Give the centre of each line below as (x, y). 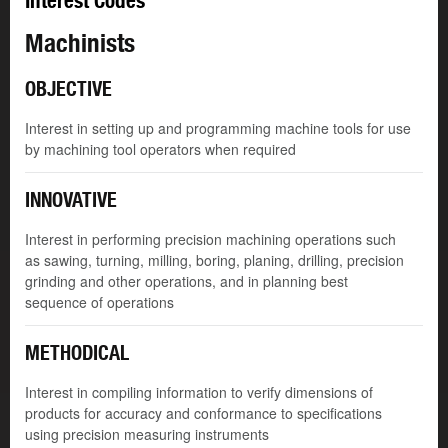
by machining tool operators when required (160, 149)
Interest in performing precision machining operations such (210, 239)
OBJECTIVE (68, 89)
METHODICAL (77, 353)
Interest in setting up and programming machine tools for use (218, 128)
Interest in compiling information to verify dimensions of (199, 392)
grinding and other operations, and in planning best (186, 281)
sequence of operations (99, 302)
